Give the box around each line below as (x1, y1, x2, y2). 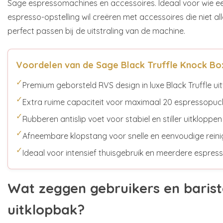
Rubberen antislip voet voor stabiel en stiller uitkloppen (22, 114, 222, 124)
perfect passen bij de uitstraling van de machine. (7, 26, 185, 36)
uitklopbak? (7, 201, 85, 218)
